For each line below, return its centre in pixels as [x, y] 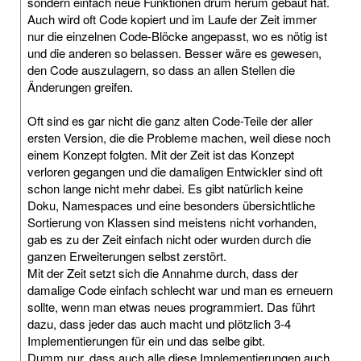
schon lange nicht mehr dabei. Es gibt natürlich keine [165, 189]
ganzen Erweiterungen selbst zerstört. [127, 256]
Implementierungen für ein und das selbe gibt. [146, 341]
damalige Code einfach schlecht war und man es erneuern [180, 290]
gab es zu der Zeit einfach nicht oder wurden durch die [169, 239]
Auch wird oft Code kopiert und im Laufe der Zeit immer [172, 19]
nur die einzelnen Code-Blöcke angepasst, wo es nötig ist [177, 36]
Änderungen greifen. [80, 87]
